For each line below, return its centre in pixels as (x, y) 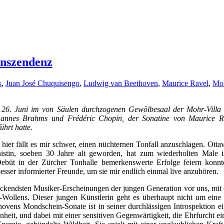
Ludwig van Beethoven (121, 83)
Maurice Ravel (185, 83)
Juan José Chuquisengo (42, 83)
